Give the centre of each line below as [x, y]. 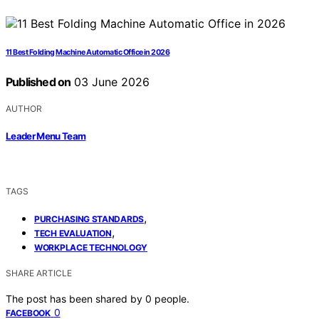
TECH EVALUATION [73, 233]
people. [172, 298]
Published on [38, 82]
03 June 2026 [110, 82]
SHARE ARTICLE [39, 273]
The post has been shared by [75, 298]
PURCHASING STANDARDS [89, 219]
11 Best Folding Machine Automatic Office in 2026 [88, 53]
